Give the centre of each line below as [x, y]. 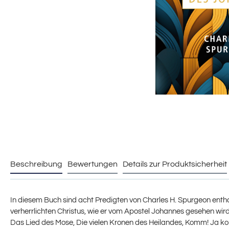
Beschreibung [36, 164]
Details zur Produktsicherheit [175, 164]
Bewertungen [93, 164]
